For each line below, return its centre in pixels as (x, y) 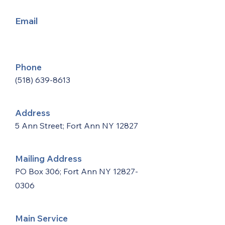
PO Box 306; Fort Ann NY (64, 171)
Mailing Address (48, 158)
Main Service (41, 218)
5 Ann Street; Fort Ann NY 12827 (77, 126)
